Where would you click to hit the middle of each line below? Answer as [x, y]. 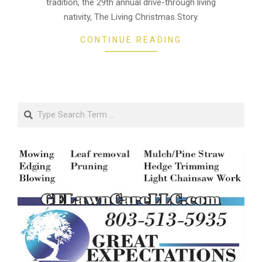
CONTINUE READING [131, 39]
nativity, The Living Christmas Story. [131, 17]
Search [32, 108]
